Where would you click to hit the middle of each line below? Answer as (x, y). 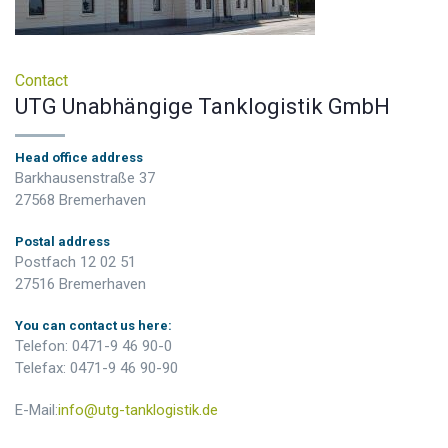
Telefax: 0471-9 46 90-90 (96, 368)
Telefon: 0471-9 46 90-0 (93, 346)
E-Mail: (36, 410)
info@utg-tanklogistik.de (138, 410)
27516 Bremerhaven (80, 284)
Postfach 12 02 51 (75, 262)
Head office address (79, 157)
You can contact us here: (93, 325)
